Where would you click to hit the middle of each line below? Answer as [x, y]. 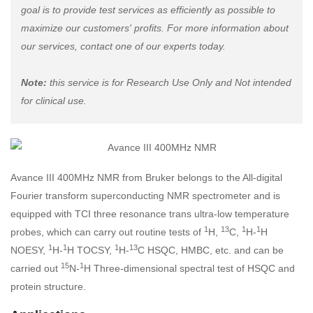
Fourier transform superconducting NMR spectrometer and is [145, 196]
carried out [36, 269]
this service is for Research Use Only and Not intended [170, 82]
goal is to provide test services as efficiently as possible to [148, 10]
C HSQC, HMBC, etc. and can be [211, 250]
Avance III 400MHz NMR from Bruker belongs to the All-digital [146, 178]
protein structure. [48, 287]
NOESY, [29, 250]
